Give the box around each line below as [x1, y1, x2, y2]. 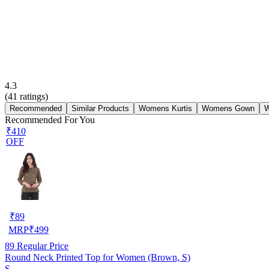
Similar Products [71, 103, 129, 113]
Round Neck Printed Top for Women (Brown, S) [5, 252, 190, 262]
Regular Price [14, 240, 68, 251]
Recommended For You [5, 114, 95, 125]
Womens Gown [202, 103, 255, 113]
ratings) [17, 91, 48, 101]
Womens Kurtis [139, 103, 192, 113]
